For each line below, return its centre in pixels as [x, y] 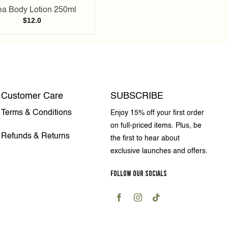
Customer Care [32, 96]
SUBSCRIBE [137, 96]
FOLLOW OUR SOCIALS [138, 173]
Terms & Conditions [37, 113]
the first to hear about [145, 139]
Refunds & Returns [36, 136]
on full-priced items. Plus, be [156, 126]
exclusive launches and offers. [159, 151]
